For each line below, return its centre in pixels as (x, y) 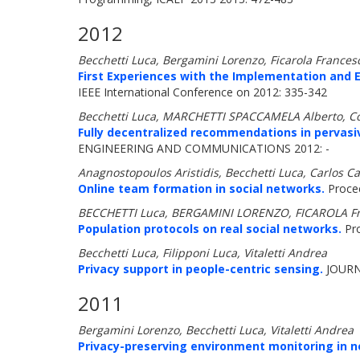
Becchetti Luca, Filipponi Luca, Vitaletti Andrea (202, 253)
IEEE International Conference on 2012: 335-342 (202, 92)
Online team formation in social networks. (201, 188)
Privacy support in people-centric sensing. (200, 269)
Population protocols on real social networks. (210, 229)
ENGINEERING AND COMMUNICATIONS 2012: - (204, 148)
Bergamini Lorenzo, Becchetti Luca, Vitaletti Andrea (216, 330)
